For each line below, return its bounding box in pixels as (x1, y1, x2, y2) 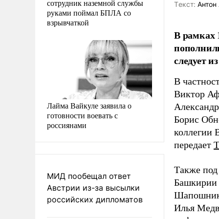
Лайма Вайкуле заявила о (47, 100, 131, 110)
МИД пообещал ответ (47, 171, 131, 181)
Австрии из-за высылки (47, 182, 140, 193)
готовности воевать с (47, 109, 118, 120)
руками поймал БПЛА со (47, 7, 131, 18)
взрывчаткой (47, 17, 89, 27)
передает (174, 139, 214, 151)
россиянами (47, 119, 87, 130)
